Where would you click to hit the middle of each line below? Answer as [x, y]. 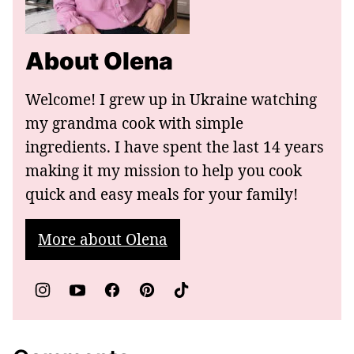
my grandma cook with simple [134, 124]
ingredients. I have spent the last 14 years [175, 147]
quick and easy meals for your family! [162, 195]
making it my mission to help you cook [164, 171]
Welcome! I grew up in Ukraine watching [171, 100]
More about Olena [103, 240]
